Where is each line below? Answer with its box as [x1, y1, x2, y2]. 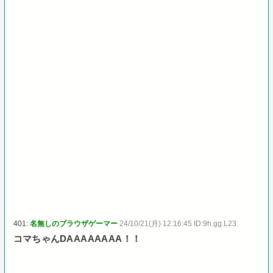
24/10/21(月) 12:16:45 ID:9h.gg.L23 [119, 219, 237, 228]
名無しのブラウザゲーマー [30, 219, 118, 228]
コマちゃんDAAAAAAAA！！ [13, 233, 141, 244]
